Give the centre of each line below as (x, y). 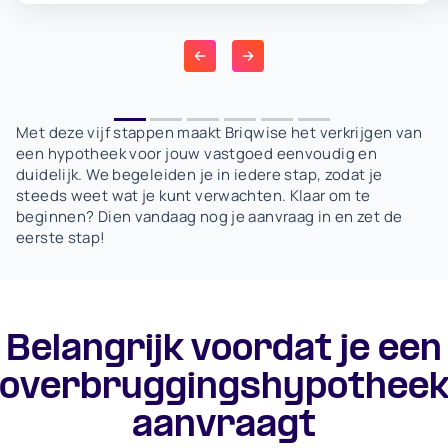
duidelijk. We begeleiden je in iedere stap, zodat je (199, 175)
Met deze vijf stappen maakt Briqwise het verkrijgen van (219, 133)
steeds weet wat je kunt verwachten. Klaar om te (193, 196)
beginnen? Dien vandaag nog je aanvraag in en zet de (209, 217)
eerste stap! (61, 238)
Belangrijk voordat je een (224, 351)
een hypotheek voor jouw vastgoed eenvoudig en (197, 154)
